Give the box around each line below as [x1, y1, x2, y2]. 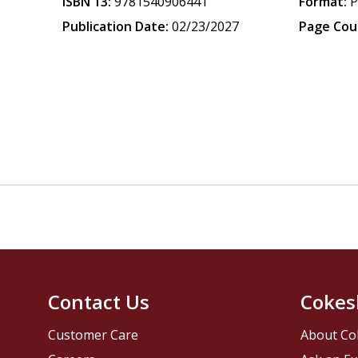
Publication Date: [62, 18, 169, 35]
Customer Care [48, 326, 139, 344]
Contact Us [48, 288, 150, 316]
